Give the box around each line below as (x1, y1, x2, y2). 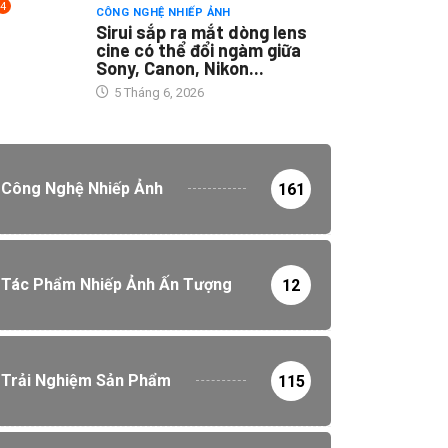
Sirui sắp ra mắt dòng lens (95, 20, 307, 43)
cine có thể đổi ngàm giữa (95, 38, 301, 61)
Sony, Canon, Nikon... (95, 56, 264, 79)
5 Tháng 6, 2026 (110, 84, 204, 100)
